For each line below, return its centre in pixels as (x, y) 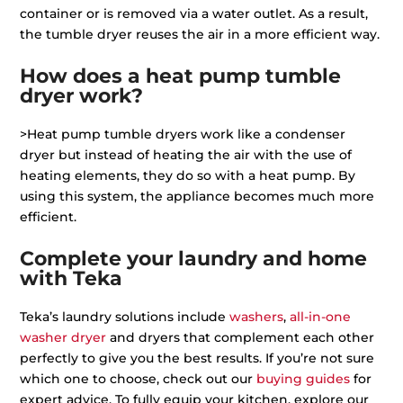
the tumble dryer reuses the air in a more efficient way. (200, 34)
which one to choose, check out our (139, 378)
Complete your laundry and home (194, 258)
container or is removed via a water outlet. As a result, (194, 13)
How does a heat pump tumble (181, 76)
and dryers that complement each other (241, 337)
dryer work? (82, 95)
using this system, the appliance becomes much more (197, 196)
